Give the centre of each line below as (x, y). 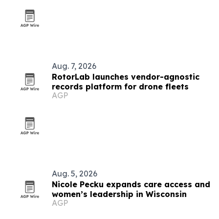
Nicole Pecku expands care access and (131, 184)
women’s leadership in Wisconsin (119, 194)
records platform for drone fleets (120, 87)
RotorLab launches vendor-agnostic (126, 77)
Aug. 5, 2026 (75, 174)
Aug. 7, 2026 (74, 66)
